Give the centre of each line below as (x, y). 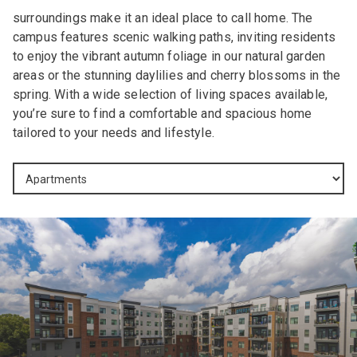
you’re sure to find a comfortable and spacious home (163, 114)
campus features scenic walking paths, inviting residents (174, 37)
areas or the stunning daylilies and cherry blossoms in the (177, 76)
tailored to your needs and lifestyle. (114, 133)
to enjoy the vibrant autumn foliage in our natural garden (169, 57)
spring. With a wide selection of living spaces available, (171, 95)
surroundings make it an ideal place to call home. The (163, 18)
